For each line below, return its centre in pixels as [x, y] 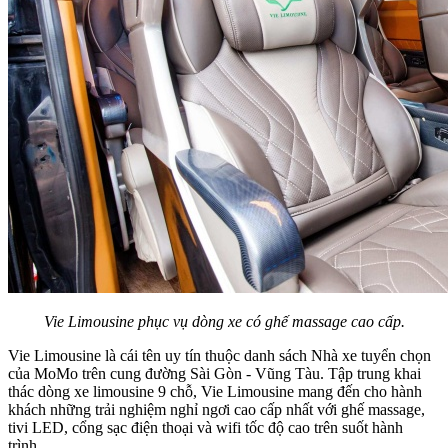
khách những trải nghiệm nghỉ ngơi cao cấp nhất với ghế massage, [216, 410]
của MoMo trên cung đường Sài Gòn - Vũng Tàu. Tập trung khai [214, 374]
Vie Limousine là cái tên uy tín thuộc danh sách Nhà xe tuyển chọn [219, 356]
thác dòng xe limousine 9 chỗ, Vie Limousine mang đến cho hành [215, 392]
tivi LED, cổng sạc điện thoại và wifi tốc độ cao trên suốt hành [205, 428]
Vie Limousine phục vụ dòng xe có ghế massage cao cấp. [224, 322]
